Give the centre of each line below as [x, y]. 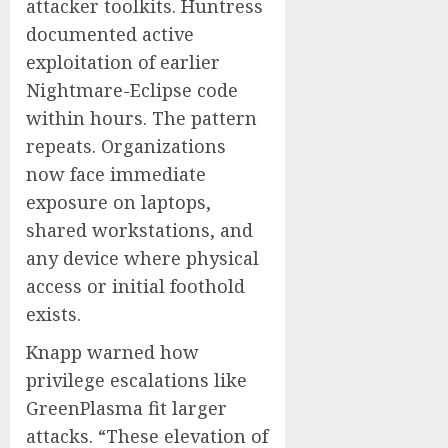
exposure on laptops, [118, 202]
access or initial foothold [135, 286]
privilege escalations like [136, 380]
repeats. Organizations [126, 146]
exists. [53, 314]
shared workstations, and [139, 230]
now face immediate [116, 174]
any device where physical [142, 258]
